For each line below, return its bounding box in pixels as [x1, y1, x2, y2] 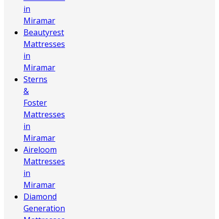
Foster [23, 97, 47, 109]
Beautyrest [23, 27, 64, 38]
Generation [23, 203, 65, 214]
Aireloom [23, 144, 57, 155]
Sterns [23, 74, 47, 85]
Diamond [23, 191, 57, 202]
